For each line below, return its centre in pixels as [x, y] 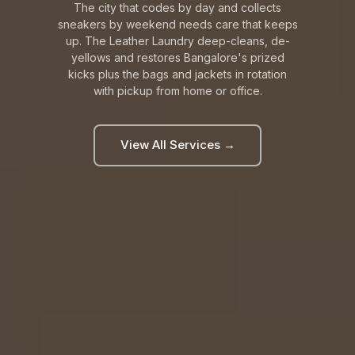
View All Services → [177, 144]
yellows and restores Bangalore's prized [177, 57]
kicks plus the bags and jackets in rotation [177, 74]
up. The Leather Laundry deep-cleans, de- [177, 40]
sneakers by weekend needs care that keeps [177, 24]
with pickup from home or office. [177, 90]
